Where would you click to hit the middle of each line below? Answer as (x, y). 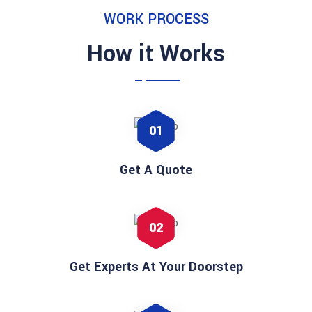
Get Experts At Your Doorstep (156, 267)
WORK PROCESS (156, 19)
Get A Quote (156, 170)
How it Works (156, 54)
